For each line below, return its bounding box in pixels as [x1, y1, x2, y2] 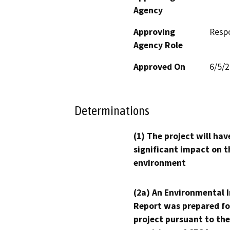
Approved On [133, 61, 185, 72]
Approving [133, 26, 175, 37]
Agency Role [133, 39, 183, 51]
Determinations [74, 103, 149, 118]
